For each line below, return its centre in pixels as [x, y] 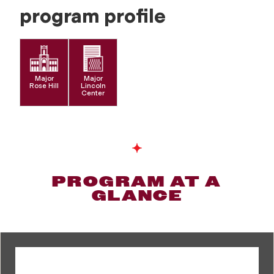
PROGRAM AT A [137, 181]
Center [93, 93]
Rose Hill [44, 85]
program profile [93, 16]
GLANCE [137, 195]
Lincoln [93, 85]
